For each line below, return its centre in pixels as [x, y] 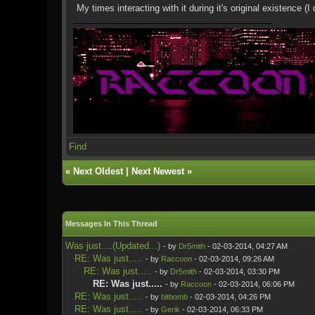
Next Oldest [98, 171]
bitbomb [174, 297]
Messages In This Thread [111, 224]
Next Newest [157, 171]
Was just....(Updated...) [112, 246]
